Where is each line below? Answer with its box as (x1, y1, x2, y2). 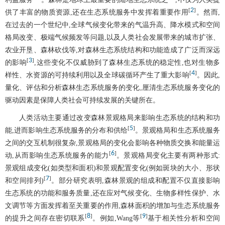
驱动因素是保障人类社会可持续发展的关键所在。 (5, 96, 160, 104)
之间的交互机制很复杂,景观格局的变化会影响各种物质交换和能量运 (5, 139, 220, 147)
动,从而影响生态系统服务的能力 (5, 151, 109, 159)
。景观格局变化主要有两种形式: (116, 151, 220, 159)
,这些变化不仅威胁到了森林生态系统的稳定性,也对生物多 (34, 58, 220, 66)
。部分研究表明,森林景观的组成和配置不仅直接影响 (51, 176, 220, 184)
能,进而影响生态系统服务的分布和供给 (5, 126, 128, 134)
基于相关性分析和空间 (147, 214, 220, 222)
